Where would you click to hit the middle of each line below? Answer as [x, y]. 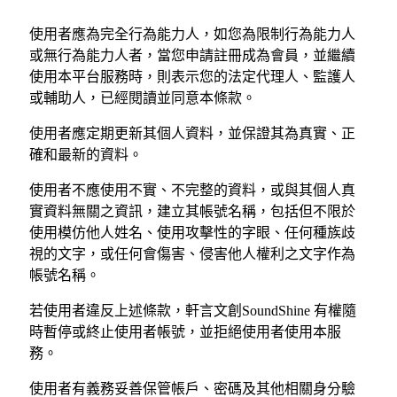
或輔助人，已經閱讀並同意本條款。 [143, 97]
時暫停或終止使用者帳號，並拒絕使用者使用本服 [185, 331]
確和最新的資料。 [86, 154]
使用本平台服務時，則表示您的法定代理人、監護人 [192, 76]
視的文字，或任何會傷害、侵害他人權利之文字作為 [192, 253]
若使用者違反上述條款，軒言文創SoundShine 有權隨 [193, 310]
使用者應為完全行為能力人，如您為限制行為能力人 [192, 34]
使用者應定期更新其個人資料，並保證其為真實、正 [192, 133]
